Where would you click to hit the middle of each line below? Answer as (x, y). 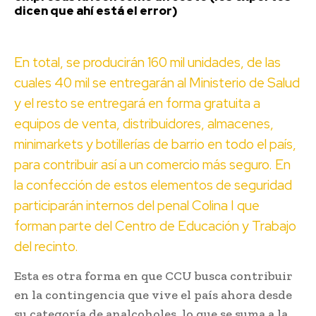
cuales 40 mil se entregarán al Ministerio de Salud (157, 83)
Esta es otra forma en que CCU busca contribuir (153, 275)
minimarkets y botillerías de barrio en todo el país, (155, 144)
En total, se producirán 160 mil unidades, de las (147, 62)
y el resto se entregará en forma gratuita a (137, 103)
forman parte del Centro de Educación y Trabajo (155, 226)
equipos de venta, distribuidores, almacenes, (144, 123)
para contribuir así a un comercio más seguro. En (152, 164)
